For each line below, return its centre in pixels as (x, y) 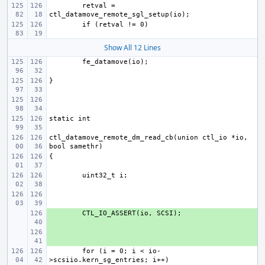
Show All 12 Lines (132, 48)
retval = (99, 6)
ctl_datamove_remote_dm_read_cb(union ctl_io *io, (148, 138)
